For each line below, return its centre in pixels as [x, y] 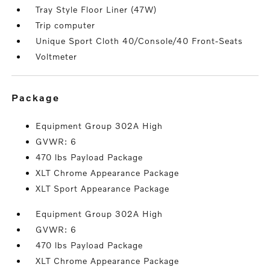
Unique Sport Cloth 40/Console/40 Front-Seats [140, 41]
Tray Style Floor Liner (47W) [96, 10]
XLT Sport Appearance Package [103, 189]
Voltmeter [57, 57]
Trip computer [66, 25]
